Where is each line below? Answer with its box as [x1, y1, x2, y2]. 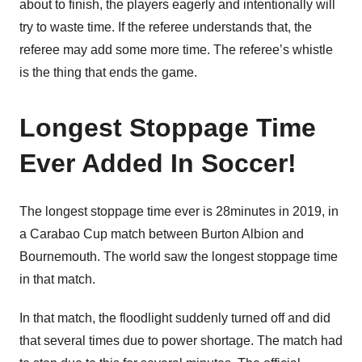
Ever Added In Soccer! [19, 149, 297, 178]
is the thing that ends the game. [19, 65, 197, 79]
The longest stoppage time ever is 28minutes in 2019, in [19, 204, 339, 218]
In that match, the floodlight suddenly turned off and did [19, 311, 330, 325]
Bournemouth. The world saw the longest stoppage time [19, 250, 338, 263]
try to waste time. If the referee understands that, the [19, 20, 312, 34]
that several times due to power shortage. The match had [19, 334, 343, 347]
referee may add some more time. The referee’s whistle [19, 43, 333, 57]
